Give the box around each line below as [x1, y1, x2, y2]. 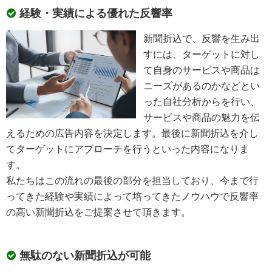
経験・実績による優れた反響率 [19, 7, 173, 19]
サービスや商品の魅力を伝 [143, 111, 260, 123]
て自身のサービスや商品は [143, 64, 260, 75]
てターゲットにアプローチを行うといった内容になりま [6, 143, 250, 154]
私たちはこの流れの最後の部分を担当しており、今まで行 [6, 174, 259, 186]
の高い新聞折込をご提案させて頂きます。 [6, 206, 191, 217]
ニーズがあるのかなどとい [143, 80, 260, 91]
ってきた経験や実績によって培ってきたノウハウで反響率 [6, 190, 259, 202]
